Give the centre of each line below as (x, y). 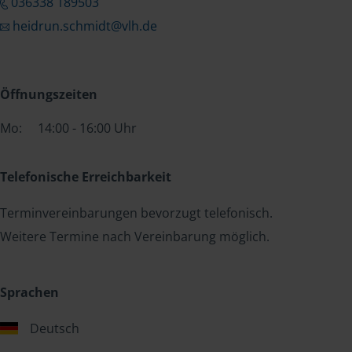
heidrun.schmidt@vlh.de (84, 26)
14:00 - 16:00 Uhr (87, 128)
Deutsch (55, 328)
